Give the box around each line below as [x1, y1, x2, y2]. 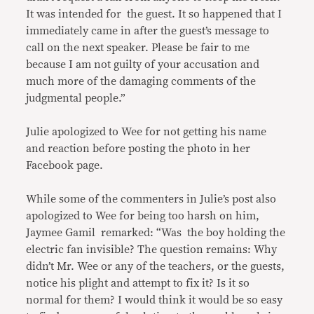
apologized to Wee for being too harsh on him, [26, 210, 260, 221]
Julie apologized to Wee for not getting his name [26, 125, 270, 137]
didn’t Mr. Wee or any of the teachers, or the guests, [26, 260, 285, 272]
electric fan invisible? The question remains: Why [26, 243, 278, 255]
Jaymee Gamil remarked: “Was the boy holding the [26, 226, 286, 238]
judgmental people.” [26, 92, 126, 104]
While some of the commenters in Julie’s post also [26, 193, 277, 205]
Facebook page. [26, 159, 104, 171]
